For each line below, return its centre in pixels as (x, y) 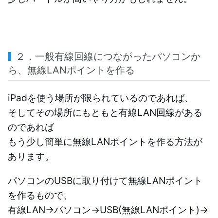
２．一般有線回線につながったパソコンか (108, 57)
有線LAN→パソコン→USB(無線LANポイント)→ (108, 210)
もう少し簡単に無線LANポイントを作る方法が (105, 142)
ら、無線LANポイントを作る (71, 70)
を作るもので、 (40, 195)
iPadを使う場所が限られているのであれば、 (101, 98)
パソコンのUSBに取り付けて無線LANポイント (105, 181)
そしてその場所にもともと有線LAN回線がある (105, 113)
